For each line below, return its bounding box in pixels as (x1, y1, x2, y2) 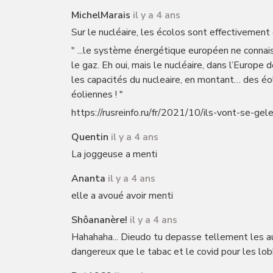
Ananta (71, 172, 105, 185)
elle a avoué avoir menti (71, 189, 173, 202)
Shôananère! (71, 213, 127, 227)
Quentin (71, 130, 108, 144)
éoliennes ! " (71, 88, 123, 101)
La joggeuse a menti (71, 147, 157, 161)
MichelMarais (71, 9, 130, 22)
